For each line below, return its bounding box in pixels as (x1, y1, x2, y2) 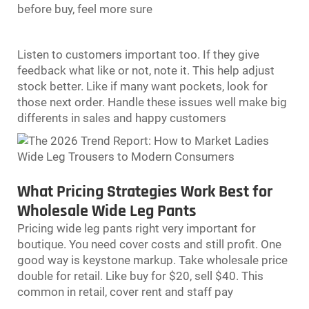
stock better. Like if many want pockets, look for (17, 79, 268, 93)
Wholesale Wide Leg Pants (17, 200, 197, 221)
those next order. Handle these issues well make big (17, 94, 287, 109)
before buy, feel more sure (17, 1, 152, 16)
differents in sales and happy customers (17, 110, 226, 125)
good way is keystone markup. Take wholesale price (17, 252, 288, 267)
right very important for (132, 221, 256, 235)
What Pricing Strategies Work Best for (17, 181, 272, 202)
